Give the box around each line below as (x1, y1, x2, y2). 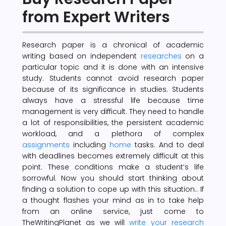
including (73, 139, 109, 150)
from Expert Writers (22, 6, 170, 28)
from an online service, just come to (22, 206, 204, 216)
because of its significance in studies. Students (22, 84, 204, 94)
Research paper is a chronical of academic (22, 39, 204, 50)
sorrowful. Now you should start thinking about (22, 173, 204, 183)
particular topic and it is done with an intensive (22, 62, 204, 72)
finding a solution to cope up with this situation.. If (22, 184, 204, 194)
